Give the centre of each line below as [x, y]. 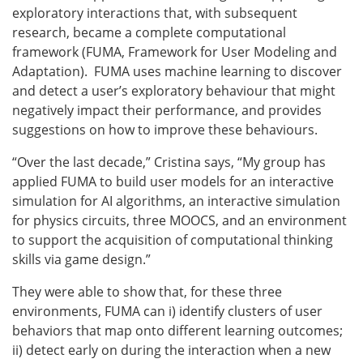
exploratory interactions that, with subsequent [155, 13]
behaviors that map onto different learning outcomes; [177, 330]
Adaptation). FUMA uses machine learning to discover [177, 71]
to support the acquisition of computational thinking [173, 239]
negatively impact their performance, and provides [167, 110]
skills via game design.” [81, 259]
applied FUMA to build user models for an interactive [173, 181]
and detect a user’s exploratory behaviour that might [174, 90]
